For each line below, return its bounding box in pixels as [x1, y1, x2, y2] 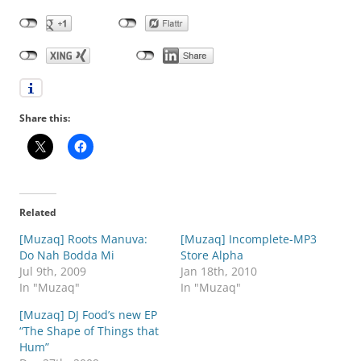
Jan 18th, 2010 [180, 263, 257, 280]
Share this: [19, 111, 70, 126]
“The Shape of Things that [19, 323, 159, 339]
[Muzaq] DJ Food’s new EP [19, 307, 157, 323]
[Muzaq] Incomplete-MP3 [180, 231, 317, 247]
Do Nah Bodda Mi [19, 247, 114, 263]
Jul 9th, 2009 [19, 263, 86, 280]
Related [19, 205, 56, 220]
